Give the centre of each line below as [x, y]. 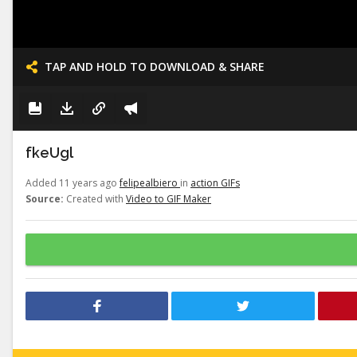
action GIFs [215, 183]
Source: [45, 199]
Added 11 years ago [73, 183]
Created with [95, 199]
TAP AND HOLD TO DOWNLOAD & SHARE [155, 67]
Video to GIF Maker [169, 199]
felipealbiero [150, 183]
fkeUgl [49, 153]
